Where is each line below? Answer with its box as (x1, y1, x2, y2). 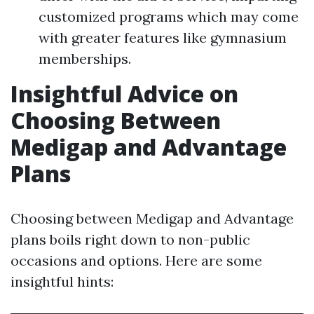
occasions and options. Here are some (11, 252, 262, 269)
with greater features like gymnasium (39, 29, 287, 46)
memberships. (39, 50, 131, 67)
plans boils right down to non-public (11, 231, 250, 248)
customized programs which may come (39, 8, 299, 25)
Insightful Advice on (11, 78, 238, 109)
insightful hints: (11, 273, 114, 290)
